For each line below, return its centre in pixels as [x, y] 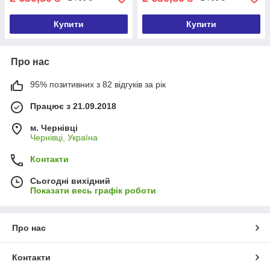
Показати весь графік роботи [93, 190]
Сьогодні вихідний [70, 181]
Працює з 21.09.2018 [73, 106]
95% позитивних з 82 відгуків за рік [98, 84]
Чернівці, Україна [64, 137]
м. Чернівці [54, 127]
